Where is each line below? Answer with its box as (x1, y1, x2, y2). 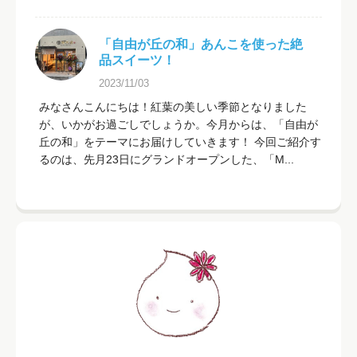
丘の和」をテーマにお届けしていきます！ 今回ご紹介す (39, 135, 321, 148)
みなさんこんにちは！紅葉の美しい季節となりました (39, 100, 307, 113)
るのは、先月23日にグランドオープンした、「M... (39, 152, 294, 166)
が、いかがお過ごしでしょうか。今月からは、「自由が (39, 117, 318, 131)
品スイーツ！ (99, 53, 175, 67)
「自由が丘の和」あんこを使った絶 (99, 37, 303, 51)
